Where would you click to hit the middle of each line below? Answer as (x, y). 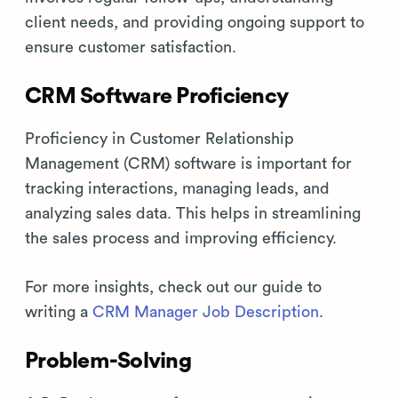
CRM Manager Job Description (206, 312)
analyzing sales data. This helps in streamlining (193, 213)
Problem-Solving (108, 361)
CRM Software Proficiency (156, 96)
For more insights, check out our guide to (173, 287)
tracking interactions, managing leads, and (177, 188)
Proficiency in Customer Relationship (159, 139)
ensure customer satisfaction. (131, 47)
